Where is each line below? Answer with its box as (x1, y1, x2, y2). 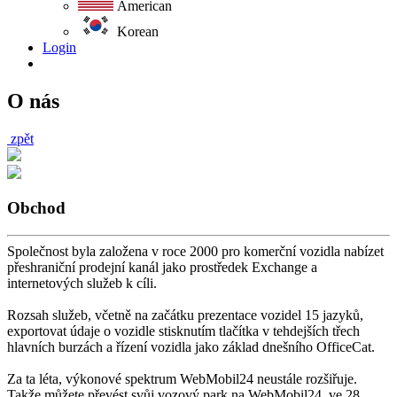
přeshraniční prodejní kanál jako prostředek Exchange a (7, 260, 317, 276)
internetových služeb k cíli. (7, 276, 157, 292)
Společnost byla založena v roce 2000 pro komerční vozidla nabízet (7, 244, 384, 260)
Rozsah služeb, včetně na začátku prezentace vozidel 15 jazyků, (7, 307, 363, 323)
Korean (113, 23, 159, 39)
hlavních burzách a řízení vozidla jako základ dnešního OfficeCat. (7, 339, 375, 355)
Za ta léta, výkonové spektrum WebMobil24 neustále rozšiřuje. (7, 371, 357, 387)
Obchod (7, 198, 66, 218)
